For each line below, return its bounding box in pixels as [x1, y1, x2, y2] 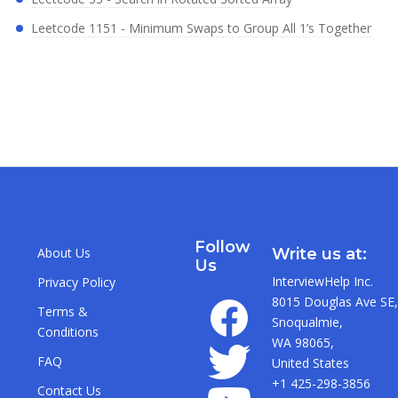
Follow [194, 237, 251, 258]
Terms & [37, 303, 89, 321]
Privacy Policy [37, 274, 116, 291]
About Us [37, 244, 92, 262]
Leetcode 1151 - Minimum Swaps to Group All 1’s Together [31, 20, 371, 37]
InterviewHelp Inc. [271, 273, 373, 291]
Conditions [37, 323, 99, 341]
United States [271, 354, 349, 372]
